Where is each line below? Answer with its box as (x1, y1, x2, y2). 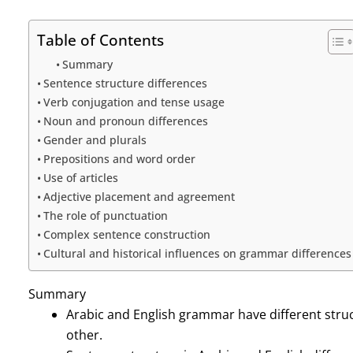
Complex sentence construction (43, 226, 210, 242)
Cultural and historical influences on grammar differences (43, 245, 351, 261)
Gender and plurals (43, 132, 147, 147)
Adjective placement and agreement (43, 188, 235, 204)
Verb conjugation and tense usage (43, 94, 225, 110)
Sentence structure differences (43, 75, 207, 91)
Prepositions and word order (43, 150, 195, 166)
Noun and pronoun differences (43, 113, 208, 128)
